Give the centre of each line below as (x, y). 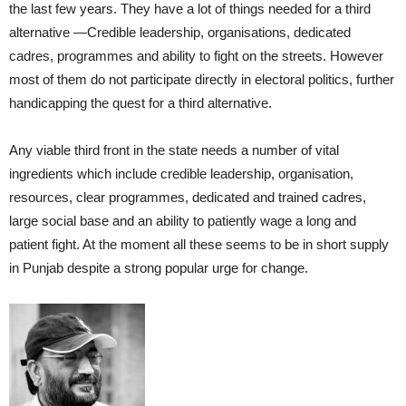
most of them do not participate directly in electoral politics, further (202, 79)
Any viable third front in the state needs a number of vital (174, 150)
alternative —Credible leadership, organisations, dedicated (180, 32)
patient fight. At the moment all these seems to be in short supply (199, 244)
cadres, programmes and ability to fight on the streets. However (196, 55)
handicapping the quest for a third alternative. (140, 102)
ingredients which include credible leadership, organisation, (181, 173)
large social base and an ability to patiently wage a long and (183, 220)
